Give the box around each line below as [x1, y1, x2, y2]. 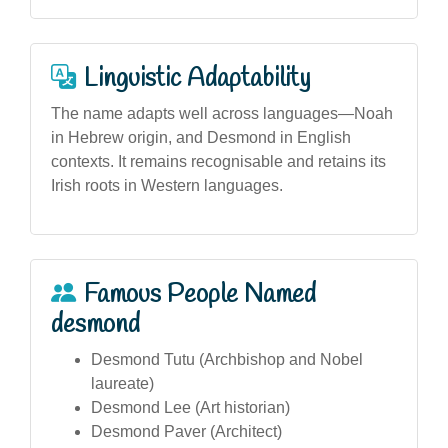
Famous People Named [84, 277, 316, 312]
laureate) [91, 374, 154, 392]
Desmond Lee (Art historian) [91, 398, 290, 416]
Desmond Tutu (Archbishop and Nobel [91, 350, 363, 368]
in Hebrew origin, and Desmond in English [51, 128, 351, 146]
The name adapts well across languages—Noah [51, 104, 393, 122]
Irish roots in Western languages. [51, 176, 283, 194]
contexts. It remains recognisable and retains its [51, 152, 386, 170]
